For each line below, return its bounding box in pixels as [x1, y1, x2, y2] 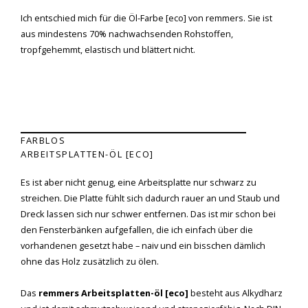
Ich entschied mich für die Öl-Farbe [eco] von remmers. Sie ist [21, 11, 272, 24]
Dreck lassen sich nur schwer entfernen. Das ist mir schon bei [21, 207, 276, 220]
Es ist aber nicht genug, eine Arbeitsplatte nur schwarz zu [21, 175, 256, 188]
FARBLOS [21, 133, 66, 146]
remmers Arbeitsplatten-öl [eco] [38, 286, 188, 299]
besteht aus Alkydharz [188, 286, 283, 299]
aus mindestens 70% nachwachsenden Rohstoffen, [21, 27, 233, 40]
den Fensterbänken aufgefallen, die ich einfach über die [21, 223, 253, 236]
